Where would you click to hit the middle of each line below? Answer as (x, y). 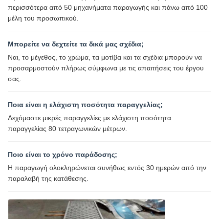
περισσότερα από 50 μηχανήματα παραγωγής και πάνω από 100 (108, 8)
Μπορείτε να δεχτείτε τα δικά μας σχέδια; (76, 44)
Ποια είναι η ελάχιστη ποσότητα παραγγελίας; (85, 105)
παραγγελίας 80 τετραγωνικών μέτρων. (67, 129)
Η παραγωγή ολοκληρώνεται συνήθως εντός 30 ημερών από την (107, 168)
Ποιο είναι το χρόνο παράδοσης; (63, 155)
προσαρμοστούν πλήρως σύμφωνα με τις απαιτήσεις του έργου (106, 68)
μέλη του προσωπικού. (43, 18)
